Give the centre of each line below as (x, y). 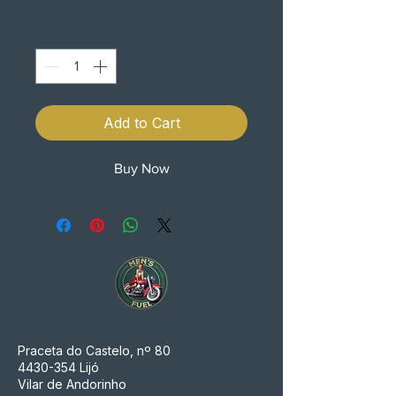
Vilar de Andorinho (72, 384)
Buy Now (141, 168)
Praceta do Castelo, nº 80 (94, 350)
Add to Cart (141, 123)
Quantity (62, 32)
